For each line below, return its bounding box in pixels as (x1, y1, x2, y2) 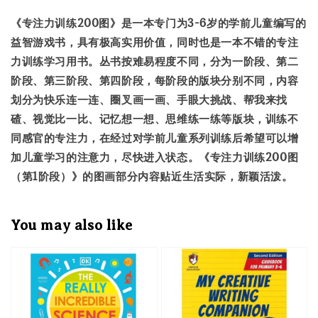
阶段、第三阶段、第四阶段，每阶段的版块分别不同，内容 (11, 72, 299, 87)
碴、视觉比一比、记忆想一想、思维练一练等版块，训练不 (11, 111, 299, 126)
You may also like (11, 217, 133, 234)
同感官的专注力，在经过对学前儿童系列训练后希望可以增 (11, 130, 299, 145)
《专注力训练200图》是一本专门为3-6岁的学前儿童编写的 (11, 15, 307, 30)
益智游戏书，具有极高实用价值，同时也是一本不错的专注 (11, 34, 299, 49)
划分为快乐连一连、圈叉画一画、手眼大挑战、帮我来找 (11, 92, 288, 106)
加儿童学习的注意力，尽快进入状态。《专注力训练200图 (11, 149, 299, 164)
